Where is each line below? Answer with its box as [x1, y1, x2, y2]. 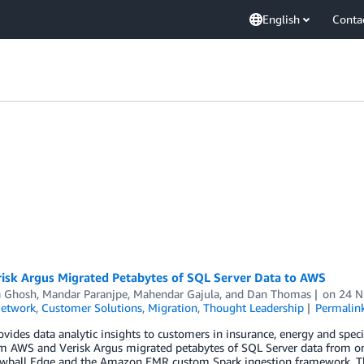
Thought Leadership [202, 301, 304, 314]
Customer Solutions [41, 301, 142, 314]
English [262, 12, 300, 26]
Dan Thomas [246, 287, 311, 301]
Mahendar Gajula [132, 287, 219, 301]
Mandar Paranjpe [41, 287, 128, 301]
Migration [147, 301, 197, 314]
